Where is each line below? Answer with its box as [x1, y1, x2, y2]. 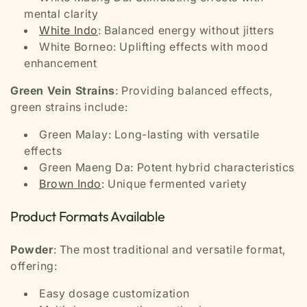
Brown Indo [39, 176, 101, 191]
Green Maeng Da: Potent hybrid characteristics [39, 160, 295, 174]
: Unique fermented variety [101, 176, 247, 191]
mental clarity [24, 6, 99, 21]
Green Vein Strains [10, 83, 115, 97]
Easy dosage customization [39, 286, 190, 300]
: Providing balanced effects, [114, 83, 273, 97]
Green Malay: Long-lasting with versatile [39, 127, 260, 141]
